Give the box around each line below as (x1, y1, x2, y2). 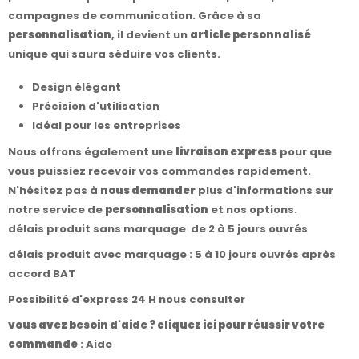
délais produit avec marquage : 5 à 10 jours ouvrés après (8, 247, 336, 263)
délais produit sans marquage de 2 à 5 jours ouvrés (8, 220, 308, 236)
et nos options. (208, 201, 297, 217)
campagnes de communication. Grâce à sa (8, 7, 261, 23)
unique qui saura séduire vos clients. (8, 46, 220, 62)
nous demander (100, 182, 196, 198)
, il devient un (111, 26, 190, 42)
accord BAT (8, 266, 75, 282)
